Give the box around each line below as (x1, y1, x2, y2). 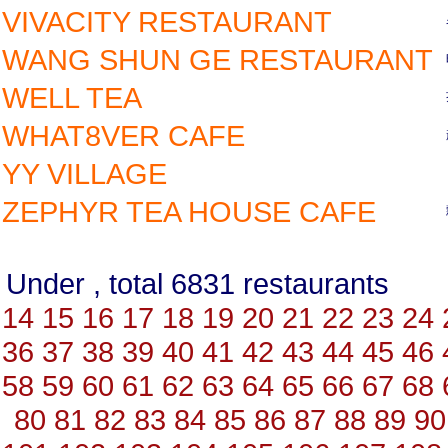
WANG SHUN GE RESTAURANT (2, 43, 433, 76)
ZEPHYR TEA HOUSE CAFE (2, 195, 376, 228)
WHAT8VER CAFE (2, 119, 245, 152)
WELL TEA (2, 81, 142, 114)
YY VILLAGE (2, 157, 167, 190)
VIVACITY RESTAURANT (2, 5, 332, 38)
